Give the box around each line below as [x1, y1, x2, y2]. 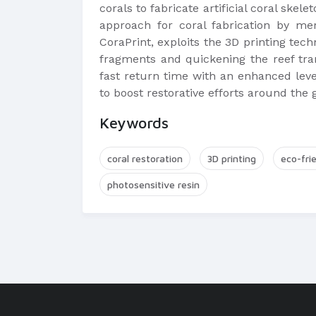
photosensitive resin [107, 178, 200, 190]
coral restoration [107, 152, 183, 164]
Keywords [99, 114, 169, 132]
